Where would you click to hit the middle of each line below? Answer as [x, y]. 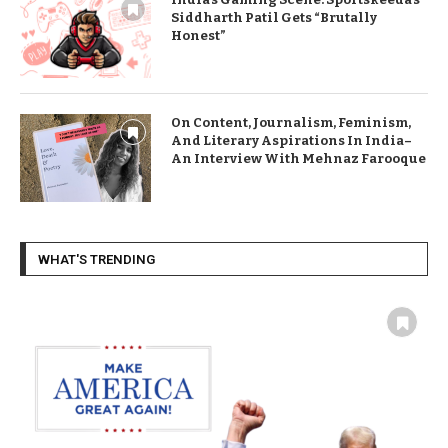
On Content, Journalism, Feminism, [290, 123]
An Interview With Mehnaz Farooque [298, 159]
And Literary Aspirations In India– [291, 141]
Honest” [198, 36]
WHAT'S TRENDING [96, 259]
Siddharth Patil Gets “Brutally [273, 18]
